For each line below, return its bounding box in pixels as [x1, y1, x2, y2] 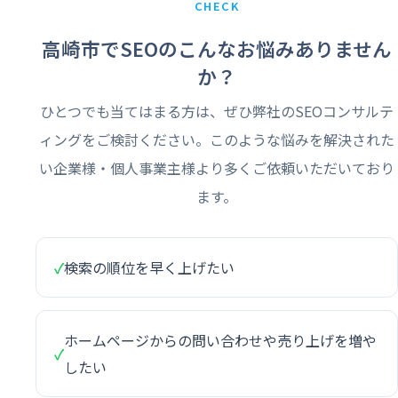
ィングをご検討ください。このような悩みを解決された [39, 128, 394, 150]
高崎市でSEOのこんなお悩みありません [42, 34, 392, 62]
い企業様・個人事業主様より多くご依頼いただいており [39, 156, 394, 179]
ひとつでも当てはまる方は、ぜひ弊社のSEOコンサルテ [40, 99, 394, 122]
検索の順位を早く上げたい [64, 256, 235, 278]
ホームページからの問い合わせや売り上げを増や [64, 329, 377, 351]
